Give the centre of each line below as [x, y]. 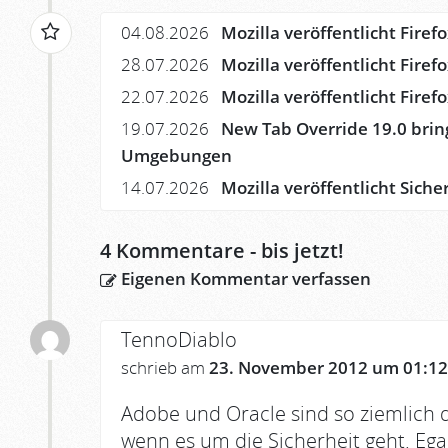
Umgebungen [176, 155]
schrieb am [165, 368]
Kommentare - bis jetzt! [227, 251]
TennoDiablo [179, 340]
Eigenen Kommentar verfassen [244, 279]
